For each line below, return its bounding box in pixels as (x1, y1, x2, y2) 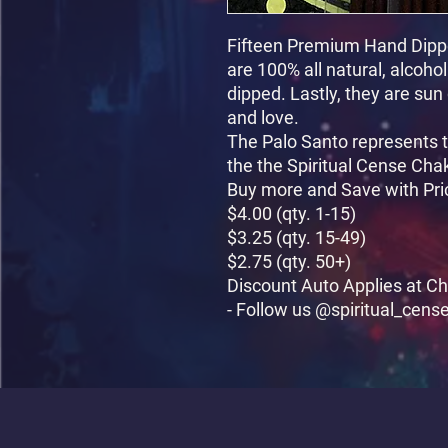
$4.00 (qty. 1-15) (227, 202, 356, 224)
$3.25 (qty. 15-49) (227, 226, 366, 248)
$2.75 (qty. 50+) (227, 250, 351, 272)
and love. (227, 106, 299, 128)
